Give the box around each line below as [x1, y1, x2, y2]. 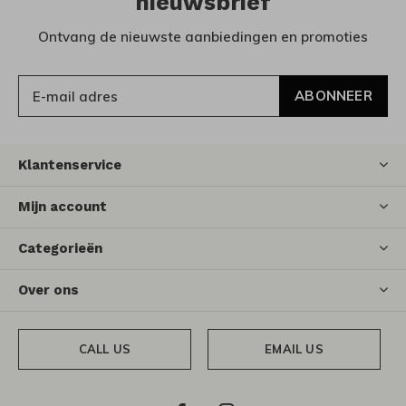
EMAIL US [265, 342, 324, 357]
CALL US [78, 342, 131, 357]
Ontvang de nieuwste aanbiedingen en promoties [38, 28, 368, 46]
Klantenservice [18, 157, 121, 174]
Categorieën [18, 240, 102, 257]
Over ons [18, 282, 79, 299]
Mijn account [18, 198, 107, 216]
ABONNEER [295, 87, 372, 105]
